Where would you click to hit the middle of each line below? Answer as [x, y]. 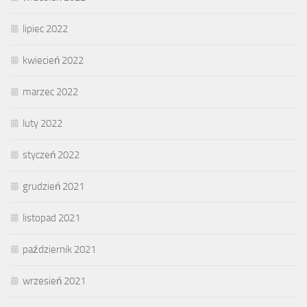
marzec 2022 [50, 92]
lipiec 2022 [45, 29]
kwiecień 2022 [53, 61]
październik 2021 [59, 250]
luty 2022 [42, 124]
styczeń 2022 [51, 155]
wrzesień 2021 [54, 281]
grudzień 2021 [53, 187]
